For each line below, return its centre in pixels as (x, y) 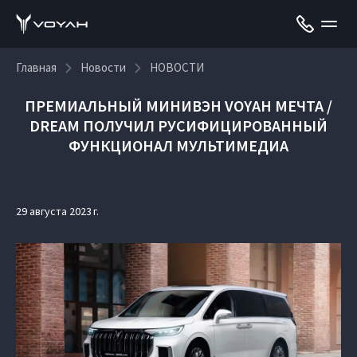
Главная (36, 67)
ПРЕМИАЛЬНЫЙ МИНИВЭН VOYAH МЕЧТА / (178, 106)
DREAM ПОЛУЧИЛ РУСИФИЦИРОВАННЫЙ (178, 126)
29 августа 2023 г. (57, 211)
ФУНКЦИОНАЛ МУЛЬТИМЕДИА (178, 145)
